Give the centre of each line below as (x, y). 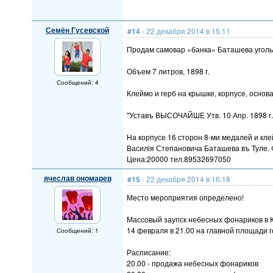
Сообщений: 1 (77, 230)
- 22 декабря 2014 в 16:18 (185, 179)
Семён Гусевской (77, 30)
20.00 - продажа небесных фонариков (193, 263)
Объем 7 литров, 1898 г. (168, 71)
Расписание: (149, 252)
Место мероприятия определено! (185, 197)
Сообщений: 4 (77, 82)
